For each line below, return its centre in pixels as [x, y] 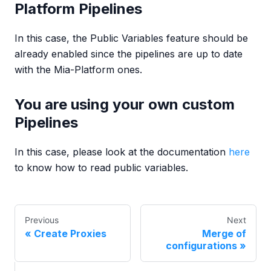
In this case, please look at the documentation [122, 152]
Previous [42, 220]
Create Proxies [70, 233]
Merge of [224, 233]
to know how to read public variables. [101, 167]
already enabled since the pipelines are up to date [129, 54]
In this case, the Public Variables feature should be [131, 38]
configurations [201, 245]
